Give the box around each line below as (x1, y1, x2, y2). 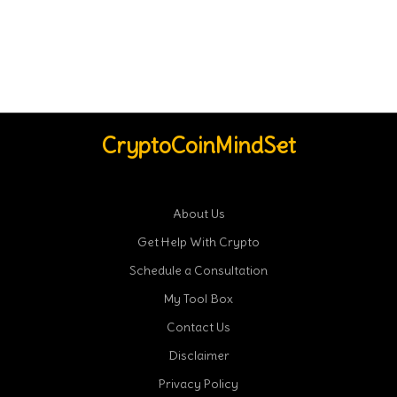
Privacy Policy (159, 376, 238, 393)
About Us (172, 206, 225, 222)
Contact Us (167, 319, 230, 336)
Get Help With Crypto (137, 234, 260, 251)
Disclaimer (167, 347, 230, 364)
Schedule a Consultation (129, 262, 268, 279)
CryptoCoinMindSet (101, 131, 296, 160)
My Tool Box (164, 291, 233, 307)
